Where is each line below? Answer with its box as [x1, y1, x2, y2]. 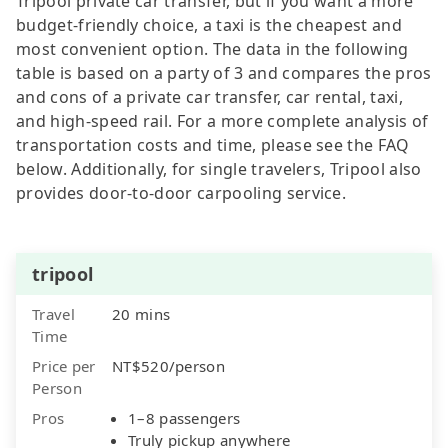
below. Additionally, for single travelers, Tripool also [16, 157, 422, 180]
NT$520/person [112, 355, 225, 376]
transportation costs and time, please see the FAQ [16, 133, 410, 156]
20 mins [112, 303, 171, 324]
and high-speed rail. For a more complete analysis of [16, 109, 429, 132]
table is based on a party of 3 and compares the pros [16, 61, 432, 84]
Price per [32, 355, 96, 376]
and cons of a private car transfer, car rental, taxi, [16, 85, 403, 108]
